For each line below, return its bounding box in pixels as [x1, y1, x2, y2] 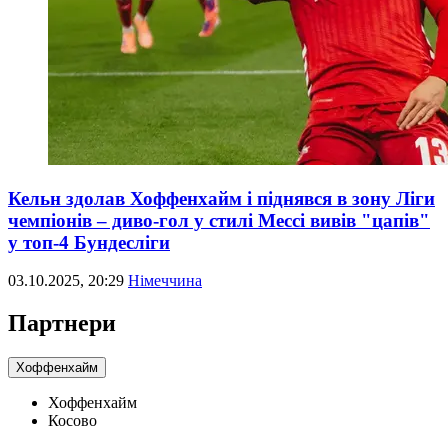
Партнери [8, 310, 116, 337]
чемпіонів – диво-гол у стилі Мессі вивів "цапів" [8, 209, 430, 231]
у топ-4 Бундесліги [8, 231, 170, 253]
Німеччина [128, 272, 202, 290]
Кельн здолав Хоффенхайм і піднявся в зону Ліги [8, 187, 435, 209]
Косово [48, 412, 97, 430]
